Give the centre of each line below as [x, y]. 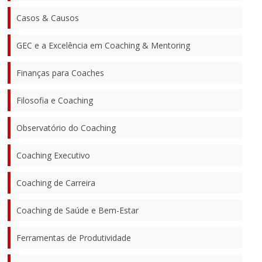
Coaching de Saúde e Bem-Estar [78, 210]
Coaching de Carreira [56, 182]
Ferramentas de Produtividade [74, 237]
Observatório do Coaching [66, 127]
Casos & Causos [48, 18]
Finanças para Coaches [61, 73]
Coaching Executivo [54, 155]
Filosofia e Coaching [55, 100]
